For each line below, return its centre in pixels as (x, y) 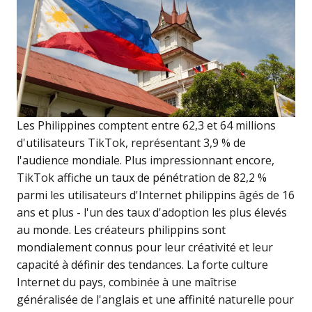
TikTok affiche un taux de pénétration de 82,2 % (142, 178)
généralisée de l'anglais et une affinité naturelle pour (155, 300)
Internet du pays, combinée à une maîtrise (127, 282)
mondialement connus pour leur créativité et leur (145, 248)
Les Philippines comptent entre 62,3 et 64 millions (146, 126)
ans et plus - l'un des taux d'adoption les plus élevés (152, 213)
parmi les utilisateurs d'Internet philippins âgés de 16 (156, 195)
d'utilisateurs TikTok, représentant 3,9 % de (131, 143)
